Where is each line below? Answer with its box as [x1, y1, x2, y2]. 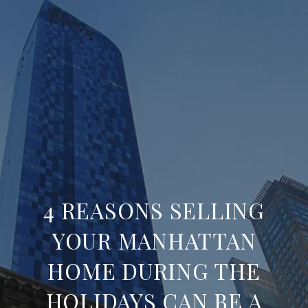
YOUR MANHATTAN [52, 225, 256, 255]
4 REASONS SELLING [43, 195, 265, 225]
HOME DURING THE [47, 256, 261, 285]
